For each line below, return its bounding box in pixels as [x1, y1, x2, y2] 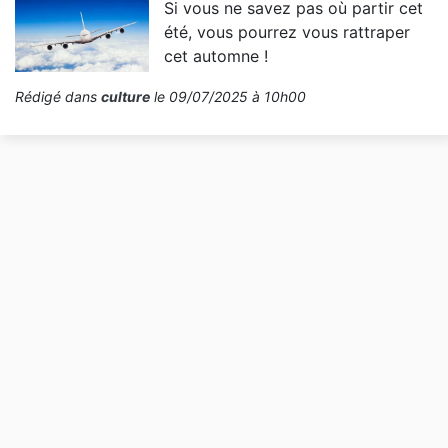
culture [101, 88, 150, 106]
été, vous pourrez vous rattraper [164, 22, 411, 43]
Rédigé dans [15, 88, 101, 106]
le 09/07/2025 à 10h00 [150, 88, 306, 106]
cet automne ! [164, 46, 269, 67]
